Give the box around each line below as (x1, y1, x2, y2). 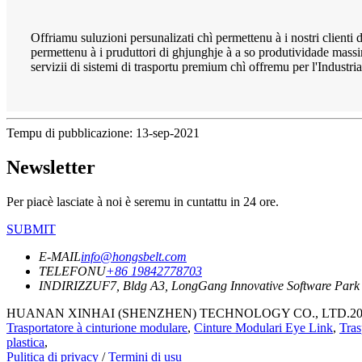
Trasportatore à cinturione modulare (6, 320, 187, 335)
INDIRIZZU (39, 278, 102, 293)
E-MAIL (39, 249, 81, 263)
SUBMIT (6, 221, 56, 236)
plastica (6, 335, 44, 349)
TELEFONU (39, 263, 106, 278)
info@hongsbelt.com (81, 249, 187, 263)
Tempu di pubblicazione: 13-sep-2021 (6, 125, 200, 140)
